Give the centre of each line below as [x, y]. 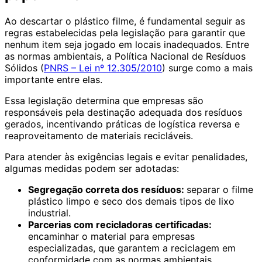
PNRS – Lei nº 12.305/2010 [103, 68]
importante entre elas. [54, 80]
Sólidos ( [24, 68]
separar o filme [220, 190]
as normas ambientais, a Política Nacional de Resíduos [125, 56]
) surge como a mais [207, 68]
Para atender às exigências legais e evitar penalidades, [126, 157]
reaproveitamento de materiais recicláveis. [99, 136]
